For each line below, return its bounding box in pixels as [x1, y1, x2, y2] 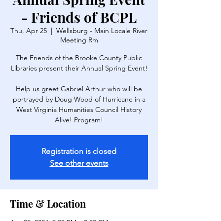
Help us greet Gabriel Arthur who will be [16, 84, 142, 93]
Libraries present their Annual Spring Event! [10, 64, 147, 73]
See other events [49, 158, 109, 168]
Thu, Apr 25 [10, 26, 47, 35]
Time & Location [10, 197, 86, 210]
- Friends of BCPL [21, 8, 137, 26]
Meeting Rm [60, 36, 98, 44]
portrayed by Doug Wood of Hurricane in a [12, 95, 146, 104]
